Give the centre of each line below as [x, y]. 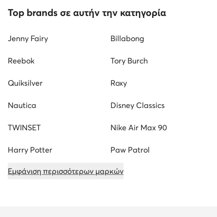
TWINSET [24, 127]
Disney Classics [138, 105]
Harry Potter [30, 149]
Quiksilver [25, 83]
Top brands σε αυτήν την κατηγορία [87, 12]
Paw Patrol [130, 149]
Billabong [127, 38]
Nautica [22, 105]
